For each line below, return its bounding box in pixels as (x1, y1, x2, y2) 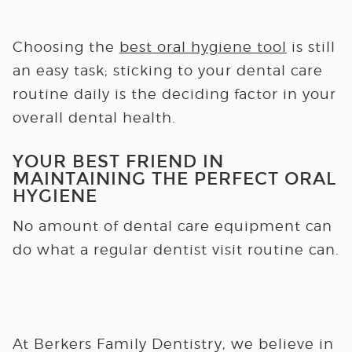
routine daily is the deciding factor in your (12, 86, 336, 102)
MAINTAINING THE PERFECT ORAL (12, 169, 336, 189)
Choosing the (12, 38, 119, 55)
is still (286, 38, 335, 55)
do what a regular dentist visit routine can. (12, 241, 339, 258)
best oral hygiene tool (119, 38, 287, 55)
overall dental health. (12, 109, 176, 126)
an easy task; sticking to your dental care (12, 62, 323, 79)
